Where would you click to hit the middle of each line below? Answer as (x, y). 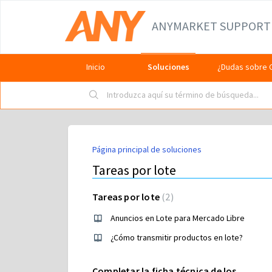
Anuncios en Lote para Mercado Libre (178, 218)
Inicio (95, 67)
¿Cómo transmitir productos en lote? (177, 237)
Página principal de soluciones (147, 149)
